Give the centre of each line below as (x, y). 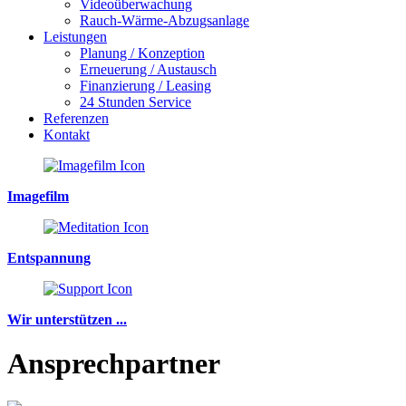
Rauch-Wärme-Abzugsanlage (164, 20)
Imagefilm (38, 196)
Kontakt (67, 135)
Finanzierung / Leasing (145, 86)
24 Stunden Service (135, 102)
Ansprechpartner (114, 364)
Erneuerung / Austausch (148, 69)
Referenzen (76, 118)
